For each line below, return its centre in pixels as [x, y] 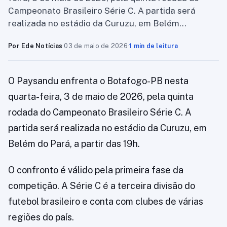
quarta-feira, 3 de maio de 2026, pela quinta [101, 97]
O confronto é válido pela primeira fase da [96, 170]
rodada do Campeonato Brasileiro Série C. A [100, 112]
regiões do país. [41, 217]
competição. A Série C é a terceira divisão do [102, 186]
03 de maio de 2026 [96, 46]
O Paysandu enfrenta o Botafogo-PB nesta [98, 81]
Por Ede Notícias [35, 46]
